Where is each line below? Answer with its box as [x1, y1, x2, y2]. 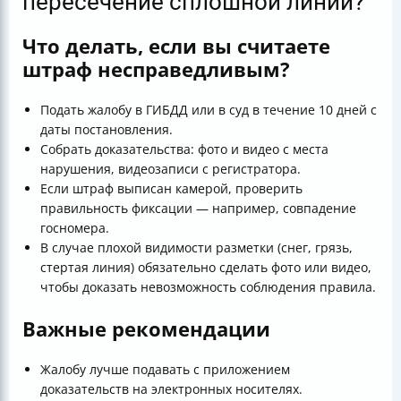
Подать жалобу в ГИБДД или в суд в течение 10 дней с [40, 100, 377, 118]
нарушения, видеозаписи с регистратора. [40, 159, 301, 177]
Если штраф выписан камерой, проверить [40, 179, 303, 197]
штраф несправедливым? [22, 55, 290, 82]
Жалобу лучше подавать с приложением [40, 360, 290, 378]
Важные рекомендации [22, 314, 270, 342]
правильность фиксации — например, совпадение [40, 199, 356, 217]
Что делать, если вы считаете [22, 31, 330, 59]
